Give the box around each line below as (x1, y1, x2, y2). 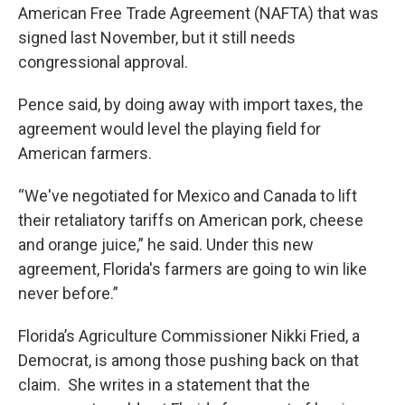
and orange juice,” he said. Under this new (18, 234, 314, 254)
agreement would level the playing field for (18, 118, 321, 138)
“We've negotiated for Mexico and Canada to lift (18, 185, 357, 205)
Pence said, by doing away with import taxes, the (18, 94, 363, 114)
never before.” (18, 283, 126, 303)
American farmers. (18, 143, 152, 163)
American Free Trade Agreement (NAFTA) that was (18, 3, 379, 23)
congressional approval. (18, 52, 188, 71)
